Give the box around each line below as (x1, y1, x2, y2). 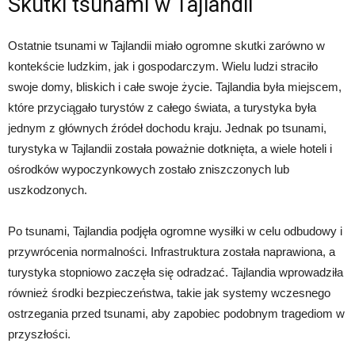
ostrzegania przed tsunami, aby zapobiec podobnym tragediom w (8, 307, 345, 321)
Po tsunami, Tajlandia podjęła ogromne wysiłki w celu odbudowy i (8, 224, 342, 239)
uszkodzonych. (8, 183, 87, 197)
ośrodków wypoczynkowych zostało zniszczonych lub (8, 162, 289, 177)
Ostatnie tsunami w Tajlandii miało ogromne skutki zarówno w (8, 39, 325, 53)
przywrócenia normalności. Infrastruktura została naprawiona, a (8, 245, 335, 259)
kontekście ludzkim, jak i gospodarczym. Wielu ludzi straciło (8, 59, 318, 74)
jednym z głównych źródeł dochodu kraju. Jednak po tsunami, (8, 121, 326, 136)
